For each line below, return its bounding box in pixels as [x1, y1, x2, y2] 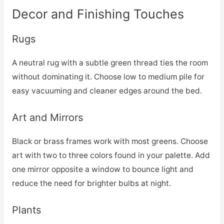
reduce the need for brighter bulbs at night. [11, 178, 171, 188]
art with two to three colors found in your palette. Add [11, 150, 210, 160]
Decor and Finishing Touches [11, 6, 184, 21]
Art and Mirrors [11, 111, 83, 123]
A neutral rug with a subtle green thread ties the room [11, 57, 208, 67]
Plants [11, 203, 41, 216]
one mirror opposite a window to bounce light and [11, 164, 193, 174]
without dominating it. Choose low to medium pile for [11, 71, 204, 81]
